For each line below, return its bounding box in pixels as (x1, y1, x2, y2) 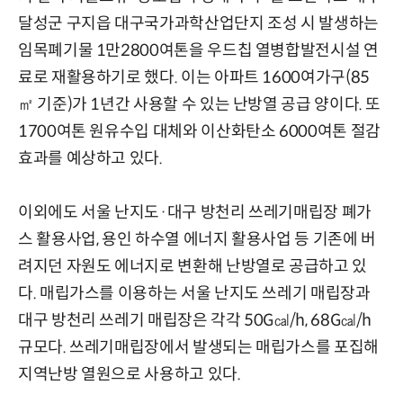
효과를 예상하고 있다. (18, 148, 163, 168)
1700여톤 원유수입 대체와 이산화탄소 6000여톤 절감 (18, 121, 381, 141)
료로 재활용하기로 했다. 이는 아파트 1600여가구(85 (18, 67, 370, 87)
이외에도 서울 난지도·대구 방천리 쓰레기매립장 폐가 (18, 201, 372, 222)
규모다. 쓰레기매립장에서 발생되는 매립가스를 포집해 (18, 336, 379, 357)
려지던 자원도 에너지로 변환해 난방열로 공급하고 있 (18, 255, 367, 276)
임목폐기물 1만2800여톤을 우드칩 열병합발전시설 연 (18, 40, 379, 60)
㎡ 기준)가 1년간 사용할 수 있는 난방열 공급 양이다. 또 (18, 94, 381, 114)
